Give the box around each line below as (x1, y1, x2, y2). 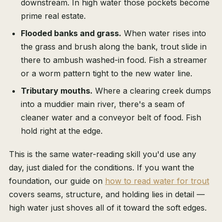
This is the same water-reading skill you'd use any (9, 149, 196, 160)
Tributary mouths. (21, 86, 93, 96)
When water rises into (121, 28, 206, 39)
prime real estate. (21, 11, 86, 21)
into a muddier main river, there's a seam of (21, 99, 185, 110)
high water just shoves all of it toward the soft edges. (9, 203, 207, 213)
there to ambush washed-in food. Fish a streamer (21, 55, 207, 65)
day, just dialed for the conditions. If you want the (9, 163, 194, 173)
